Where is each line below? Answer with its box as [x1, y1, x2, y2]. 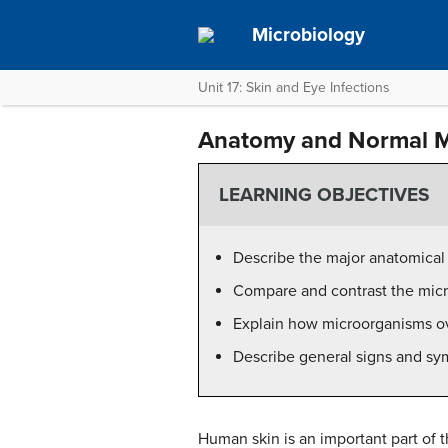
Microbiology [252, 23, 366, 46]
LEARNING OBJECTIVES [218, 183, 430, 207]
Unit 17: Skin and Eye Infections [198, 79, 390, 96]
